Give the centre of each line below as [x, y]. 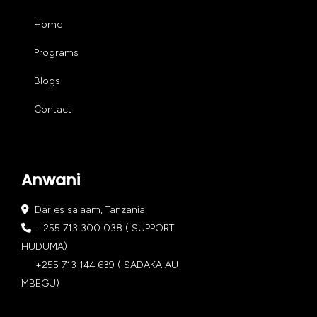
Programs [56, 52]
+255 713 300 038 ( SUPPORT [103, 228]
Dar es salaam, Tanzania [87, 209]
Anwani [51, 180]
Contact [53, 109]
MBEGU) [40, 283]
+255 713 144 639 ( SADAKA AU [100, 265]
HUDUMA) [44, 246]
